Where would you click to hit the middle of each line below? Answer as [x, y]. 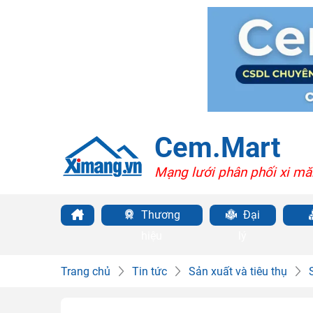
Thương [159, 215]
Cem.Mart [217, 147]
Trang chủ [86, 271]
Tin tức [150, 271]
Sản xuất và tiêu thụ [238, 271]
